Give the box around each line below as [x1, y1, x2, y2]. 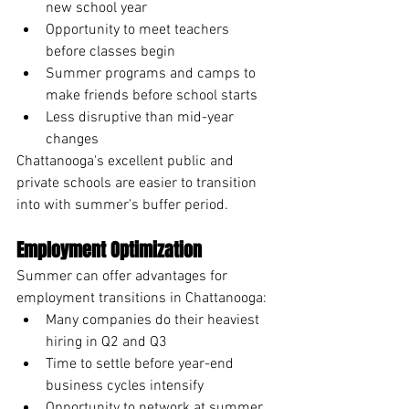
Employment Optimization [16, 236, 202, 264]
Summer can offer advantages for [16, 267, 231, 286]
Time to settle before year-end [46, 354, 237, 373]
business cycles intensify [46, 376, 204, 395]
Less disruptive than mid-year [46, 108, 237, 127]
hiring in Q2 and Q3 [46, 332, 167, 351]
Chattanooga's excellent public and [16, 152, 237, 171]
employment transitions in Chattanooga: [16, 288, 267, 308]
